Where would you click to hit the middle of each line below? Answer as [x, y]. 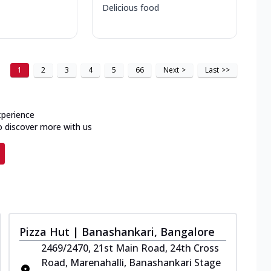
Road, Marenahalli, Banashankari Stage [131, 262]
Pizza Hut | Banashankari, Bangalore [117, 231]
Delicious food [131, 7]
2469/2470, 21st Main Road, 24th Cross [130, 248]
